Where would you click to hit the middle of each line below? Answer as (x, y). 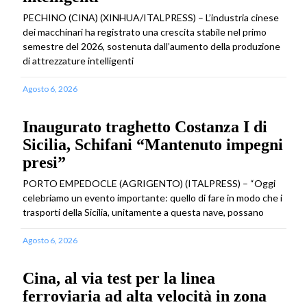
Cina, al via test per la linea (119, 278)
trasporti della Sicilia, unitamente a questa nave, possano (143, 212)
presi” (44, 162)
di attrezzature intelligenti (78, 60)
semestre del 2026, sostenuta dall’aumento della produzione (151, 46)
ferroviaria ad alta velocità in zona (145, 296)
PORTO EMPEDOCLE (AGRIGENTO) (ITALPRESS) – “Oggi (149, 183)
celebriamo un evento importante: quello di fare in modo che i (152, 197)
